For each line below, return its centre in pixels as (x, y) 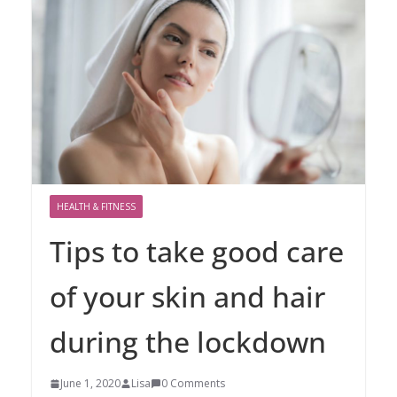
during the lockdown (188, 341)
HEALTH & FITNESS (96, 206)
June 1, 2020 (90, 383)
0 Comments (193, 383)
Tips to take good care (197, 251)
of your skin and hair (187, 296)
